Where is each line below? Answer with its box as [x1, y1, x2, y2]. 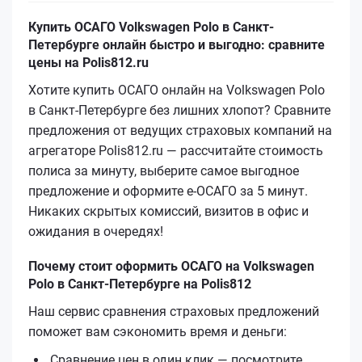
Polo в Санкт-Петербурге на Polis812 [28, 276, 251, 292]
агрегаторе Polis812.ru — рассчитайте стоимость [28, 142, 323, 158]
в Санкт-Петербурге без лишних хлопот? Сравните [28, 102, 330, 118]
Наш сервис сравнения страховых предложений [28, 303, 319, 319]
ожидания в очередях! [28, 223, 163, 239]
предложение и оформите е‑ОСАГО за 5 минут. [28, 183, 308, 199]
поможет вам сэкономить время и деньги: [28, 323, 287, 339]
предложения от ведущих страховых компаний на [28, 122, 332, 138]
